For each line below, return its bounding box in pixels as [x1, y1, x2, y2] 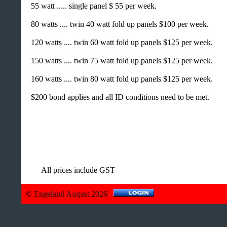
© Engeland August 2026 [26, 190, 114, 199]
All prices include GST [41, 166, 116, 175]
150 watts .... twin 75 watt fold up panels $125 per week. [31, 56, 217, 65]
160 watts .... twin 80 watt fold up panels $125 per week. [31, 74, 217, 84]
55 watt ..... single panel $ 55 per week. [31, 2, 161, 11]
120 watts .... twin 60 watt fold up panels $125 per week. [31, 38, 217, 47]
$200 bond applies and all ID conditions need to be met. [31, 93, 214, 102]
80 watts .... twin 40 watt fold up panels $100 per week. [31, 20, 213, 29]
